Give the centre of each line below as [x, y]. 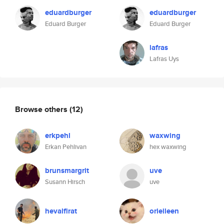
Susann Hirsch [65, 182]
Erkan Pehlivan [66, 147]
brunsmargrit [67, 170]
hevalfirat [61, 211]
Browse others [42, 109]
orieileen [164, 211]
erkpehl [58, 135]
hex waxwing [168, 147]
